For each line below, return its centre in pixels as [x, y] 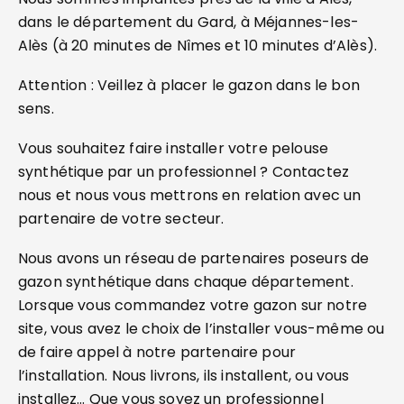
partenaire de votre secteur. [121, 219]
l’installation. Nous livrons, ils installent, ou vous [184, 376]
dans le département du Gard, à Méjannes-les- [189, 22]
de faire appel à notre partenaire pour [157, 352]
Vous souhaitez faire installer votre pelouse [174, 148]
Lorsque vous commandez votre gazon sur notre [193, 305]
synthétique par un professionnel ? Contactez [184, 172]
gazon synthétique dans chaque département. [186, 282]
